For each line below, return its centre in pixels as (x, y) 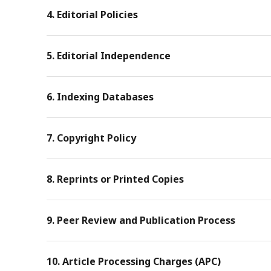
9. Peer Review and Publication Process (141, 220)
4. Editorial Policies (93, 15)
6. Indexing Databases (100, 97)
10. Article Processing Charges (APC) (134, 261)
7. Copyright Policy (92, 138)
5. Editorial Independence (109, 56)
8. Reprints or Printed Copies (116, 179)
